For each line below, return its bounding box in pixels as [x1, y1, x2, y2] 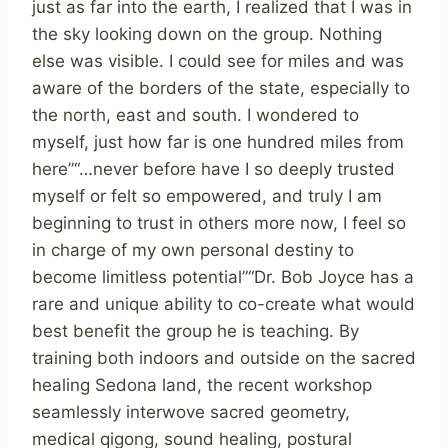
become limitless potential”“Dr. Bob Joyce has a [32, 266, 414, 287]
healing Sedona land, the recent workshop [32, 374, 372, 395]
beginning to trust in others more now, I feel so [32, 212, 406, 233]
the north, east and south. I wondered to [32, 104, 359, 125]
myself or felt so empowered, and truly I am [32, 185, 382, 206]
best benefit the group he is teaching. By [32, 320, 359, 341]
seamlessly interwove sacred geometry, [32, 401, 350, 422]
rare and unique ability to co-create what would [32, 293, 415, 314]
